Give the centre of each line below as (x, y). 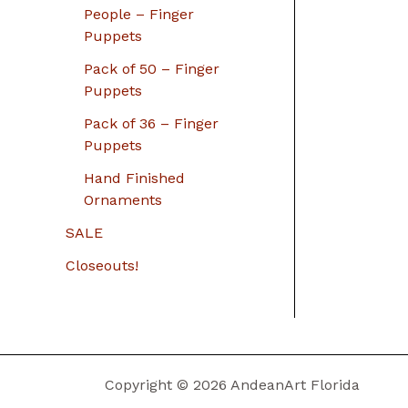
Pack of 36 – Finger (151, 123)
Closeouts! (102, 265)
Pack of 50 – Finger (152, 68)
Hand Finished (134, 178)
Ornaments (123, 199)
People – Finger (139, 14)
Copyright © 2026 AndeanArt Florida (233, 385)
